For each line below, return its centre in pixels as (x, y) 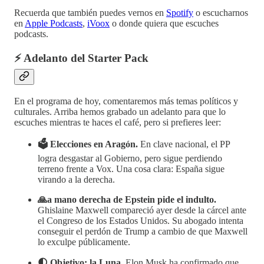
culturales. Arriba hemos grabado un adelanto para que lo (120, 112)
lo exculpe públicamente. (84, 242)
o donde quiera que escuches (164, 23)
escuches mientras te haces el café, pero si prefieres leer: (118, 123)
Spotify (180, 12)
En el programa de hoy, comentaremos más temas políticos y (126, 101)
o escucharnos (221, 12)
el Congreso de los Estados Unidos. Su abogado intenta (141, 221)
